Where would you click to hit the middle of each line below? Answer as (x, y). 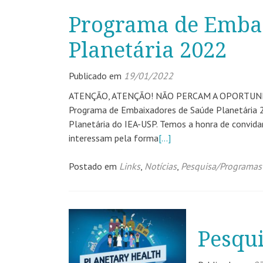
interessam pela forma (114, 138)
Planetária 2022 (148, 50)
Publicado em (96, 76)
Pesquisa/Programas (221, 166)
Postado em (94, 166)
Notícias (161, 166)
